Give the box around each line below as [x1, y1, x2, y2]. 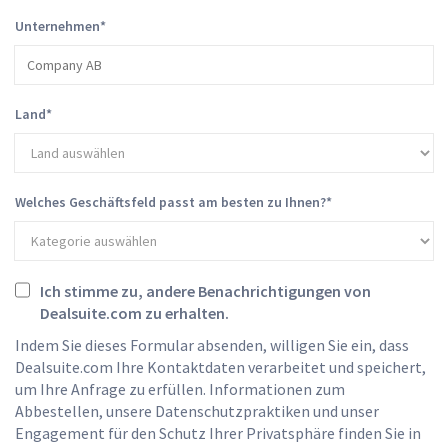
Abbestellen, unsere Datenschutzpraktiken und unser [15, 400, 379, 421]
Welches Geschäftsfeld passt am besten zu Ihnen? [15, 192, 326, 211]
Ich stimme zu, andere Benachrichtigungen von [40, 280, 372, 301]
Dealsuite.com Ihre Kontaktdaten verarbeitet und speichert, [15, 356, 426, 377]
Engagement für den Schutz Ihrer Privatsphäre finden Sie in [15, 422, 421, 443]
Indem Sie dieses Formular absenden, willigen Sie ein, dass [15, 334, 409, 355]
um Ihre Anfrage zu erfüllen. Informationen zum [15, 378, 345, 399]
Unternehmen [15, 16, 100, 35]
